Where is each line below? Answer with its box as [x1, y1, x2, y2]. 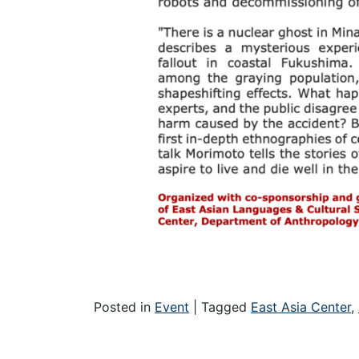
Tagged [201, 298, 251, 315]
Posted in [94, 298, 155, 315]
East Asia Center [251, 298, 351, 315]
